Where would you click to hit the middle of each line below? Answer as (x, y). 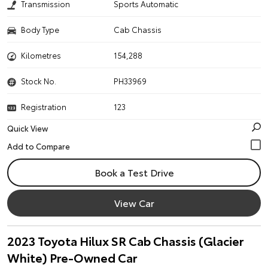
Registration (44, 106)
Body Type (40, 29)
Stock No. (39, 81)
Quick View (28, 128)
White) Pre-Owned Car (72, 257)
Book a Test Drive (134, 172)
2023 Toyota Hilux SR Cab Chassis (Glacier (125, 240)
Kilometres (41, 55)
